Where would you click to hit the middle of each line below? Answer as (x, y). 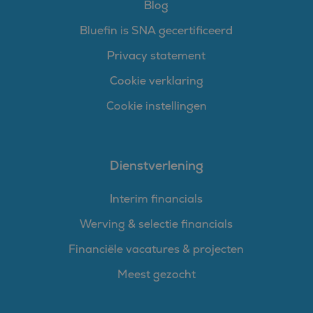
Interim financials (156, 199)
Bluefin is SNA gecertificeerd (156, 30)
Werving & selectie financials (156, 224)
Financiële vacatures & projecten (156, 249)
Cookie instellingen (156, 106)
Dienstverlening (156, 165)
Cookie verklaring (156, 81)
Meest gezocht (156, 274)
